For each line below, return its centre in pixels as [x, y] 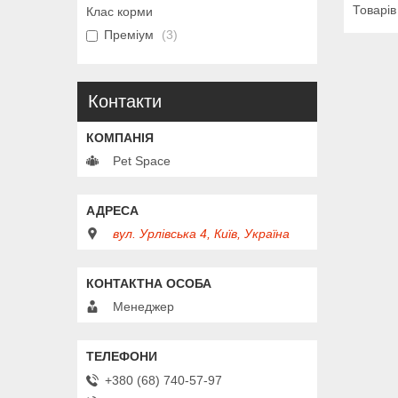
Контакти [125, 101]
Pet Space [142, 160]
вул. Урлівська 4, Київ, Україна [201, 233]
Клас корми [119, 11]
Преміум [129, 34]
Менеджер [143, 306]
